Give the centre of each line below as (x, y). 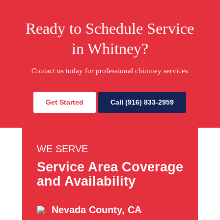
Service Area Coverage (110, 167)
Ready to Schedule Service (110, 28)
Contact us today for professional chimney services (110, 70)
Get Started (65, 102)
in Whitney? (110, 48)
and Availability (86, 181)
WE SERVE (62, 149)
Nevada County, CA (96, 209)
